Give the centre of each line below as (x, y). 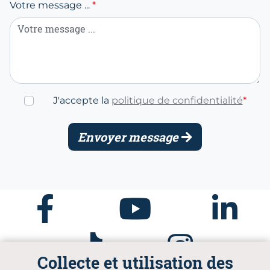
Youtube (139, 200)
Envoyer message (130, 137)
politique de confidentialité (177, 100)
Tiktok (92, 238)
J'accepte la (82, 100)
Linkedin (233, 200)
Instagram (191, 238)
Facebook (59, 200)
